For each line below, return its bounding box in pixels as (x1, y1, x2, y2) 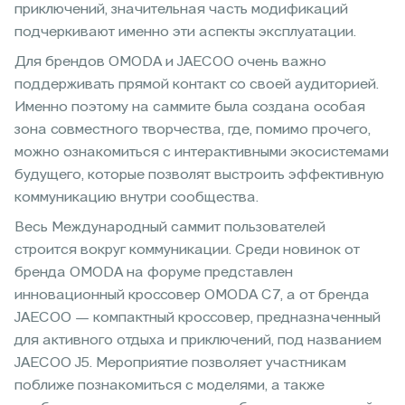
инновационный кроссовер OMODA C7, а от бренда (14, 287, 370, 303)
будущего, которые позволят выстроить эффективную (14, 167, 384, 183)
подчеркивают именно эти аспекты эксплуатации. (14, 24, 356, 40)
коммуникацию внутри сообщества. (14, 190, 259, 205)
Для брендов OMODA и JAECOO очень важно (14, 54, 326, 70)
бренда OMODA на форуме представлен (14, 265, 293, 280)
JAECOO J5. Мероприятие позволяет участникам (14, 355, 346, 371)
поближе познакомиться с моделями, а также (14, 378, 325, 393)
